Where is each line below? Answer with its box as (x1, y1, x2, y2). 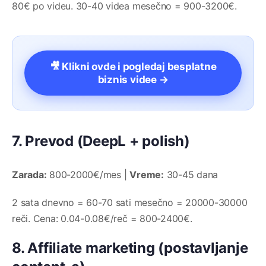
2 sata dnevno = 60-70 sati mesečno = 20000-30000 (12, 197, 248, 209)
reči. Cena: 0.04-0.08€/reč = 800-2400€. (12, 213, 192, 225)
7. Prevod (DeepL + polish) (12, 132, 190, 150)
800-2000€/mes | (46, 169, 130, 181)
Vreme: (129, 169, 164, 181)
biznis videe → (97, 74, 169, 86)
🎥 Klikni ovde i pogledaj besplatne (49, 61, 217, 73)
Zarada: (12, 169, 47, 181)
